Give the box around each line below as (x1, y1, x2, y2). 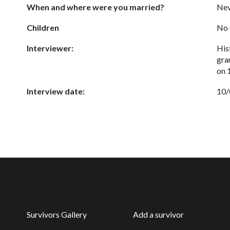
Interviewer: (27, 43, 73, 53)
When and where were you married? (27, 2, 164, 12)
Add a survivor (132, 209, 184, 219)
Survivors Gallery (27, 209, 87, 219)
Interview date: (27, 86, 85, 96)
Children (27, 23, 59, 32)
